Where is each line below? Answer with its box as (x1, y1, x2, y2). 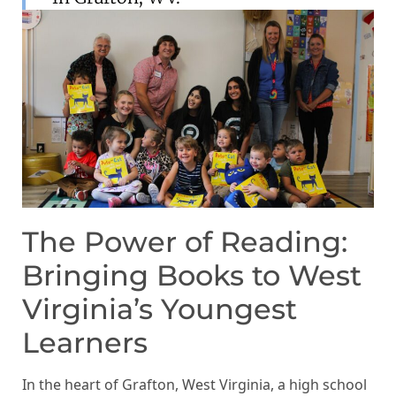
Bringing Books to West (22, 257, 362, 293)
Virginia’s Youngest (22, 291, 297, 326)
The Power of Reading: (22, 224, 347, 259)
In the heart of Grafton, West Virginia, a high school (22, 374, 367, 394)
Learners (22, 324, 148, 360)
